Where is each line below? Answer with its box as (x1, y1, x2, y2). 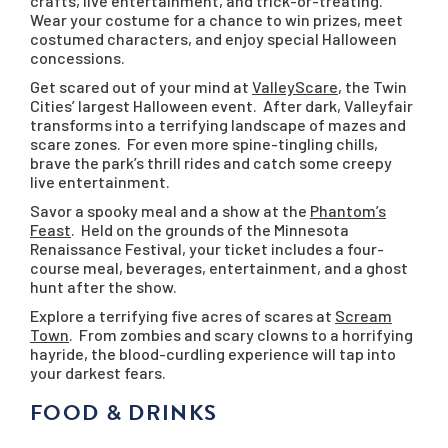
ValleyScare (252, 77, 338, 96)
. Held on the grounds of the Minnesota (71, 220, 349, 239)
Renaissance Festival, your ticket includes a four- (30, 239, 384, 258)
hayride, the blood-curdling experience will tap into (30, 344, 396, 363)
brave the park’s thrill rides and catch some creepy (30, 153, 392, 172)
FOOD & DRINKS (30, 396, 218, 429)
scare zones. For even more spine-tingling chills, (30, 134, 378, 153)
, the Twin (338, 77, 407, 96)
